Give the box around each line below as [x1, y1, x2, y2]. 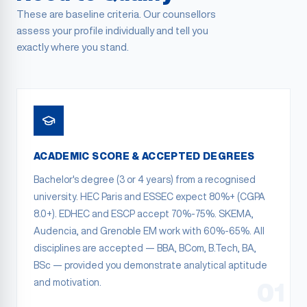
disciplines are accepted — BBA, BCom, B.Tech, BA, [34, 243, 256, 253]
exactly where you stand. [16, 42, 129, 52]
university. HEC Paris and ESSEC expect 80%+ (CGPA [34, 192, 265, 201]
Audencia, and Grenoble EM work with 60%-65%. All [34, 226, 265, 236]
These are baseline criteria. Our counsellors [16, 9, 216, 19]
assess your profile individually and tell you [16, 25, 208, 36]
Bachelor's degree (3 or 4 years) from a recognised [34, 175, 256, 184]
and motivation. [34, 278, 101, 287]
